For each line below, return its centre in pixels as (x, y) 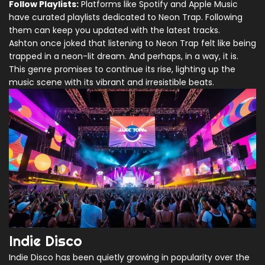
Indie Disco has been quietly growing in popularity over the (129, 258)
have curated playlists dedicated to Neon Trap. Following (126, 17)
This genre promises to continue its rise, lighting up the (122, 70)
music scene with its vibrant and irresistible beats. (112, 83)
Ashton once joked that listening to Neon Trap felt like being (132, 43)
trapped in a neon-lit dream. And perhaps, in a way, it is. (124, 56)
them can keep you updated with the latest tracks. (114, 30)
